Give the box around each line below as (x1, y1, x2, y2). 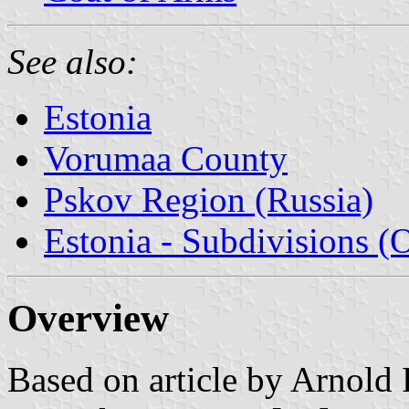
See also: (7, 41, 138, 81)
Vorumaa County (44, 138, 288, 178)
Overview (7, 296, 169, 340)
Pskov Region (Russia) (44, 179, 373, 219)
